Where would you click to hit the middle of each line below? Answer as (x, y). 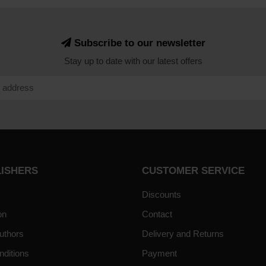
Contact (157, 214)
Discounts (161, 194)
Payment (159, 253)
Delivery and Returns (183, 233)
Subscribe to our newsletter (138, 43)
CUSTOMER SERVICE (193, 170)
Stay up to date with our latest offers (133, 61)
